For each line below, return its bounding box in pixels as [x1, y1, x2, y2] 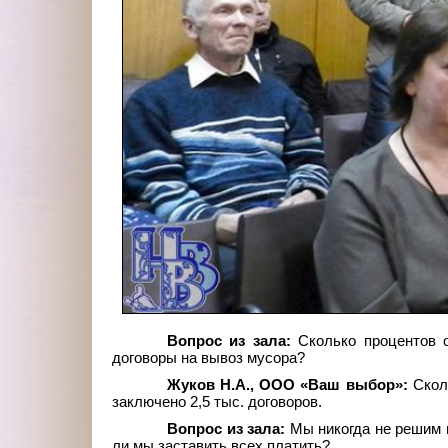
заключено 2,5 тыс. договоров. [112, 394, 322, 411]
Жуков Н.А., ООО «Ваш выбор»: [167, 377, 413, 394]
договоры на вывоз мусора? [112, 350, 305, 367]
